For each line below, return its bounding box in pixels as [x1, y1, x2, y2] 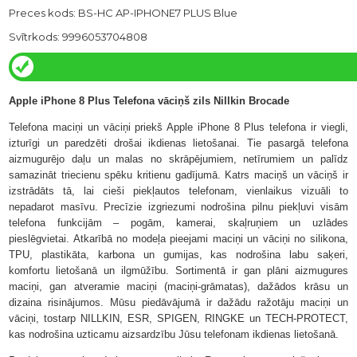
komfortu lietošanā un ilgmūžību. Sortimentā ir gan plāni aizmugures [9, 265, 348, 277]
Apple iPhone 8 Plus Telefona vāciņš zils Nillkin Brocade [9, 95, 290, 108]
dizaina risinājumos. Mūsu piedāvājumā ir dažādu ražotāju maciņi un [9, 296, 348, 309]
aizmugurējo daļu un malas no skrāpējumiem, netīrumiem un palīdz [9, 153, 348, 166]
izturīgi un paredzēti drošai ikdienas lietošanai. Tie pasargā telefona [9, 137, 348, 150]
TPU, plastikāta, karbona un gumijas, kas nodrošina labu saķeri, [9, 249, 348, 261]
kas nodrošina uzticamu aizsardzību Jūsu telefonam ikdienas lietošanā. [9, 328, 339, 341]
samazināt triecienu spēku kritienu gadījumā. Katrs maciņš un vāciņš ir [9, 169, 348, 182]
